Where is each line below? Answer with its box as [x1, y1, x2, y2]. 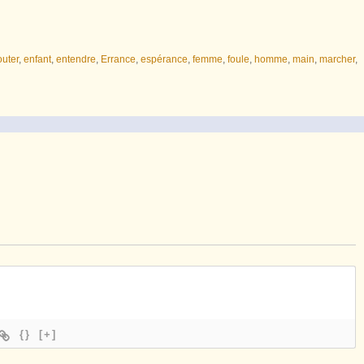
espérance [141, 53, 188, 65]
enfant [24, 53, 52, 65]
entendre [56, 53, 97, 65]
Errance [101, 53, 136, 65]
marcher [319, 53, 356, 65]
